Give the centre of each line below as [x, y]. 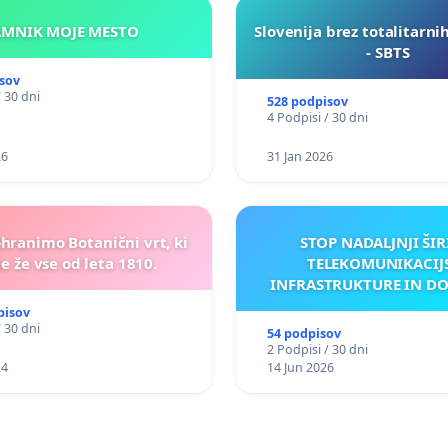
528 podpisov [307, 101]
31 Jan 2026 [299, 156]
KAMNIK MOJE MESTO [113, 30]
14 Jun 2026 [300, 367]
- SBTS [388, 51]
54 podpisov [303, 333]
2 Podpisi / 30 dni [317, 349]
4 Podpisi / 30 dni [317, 117]
